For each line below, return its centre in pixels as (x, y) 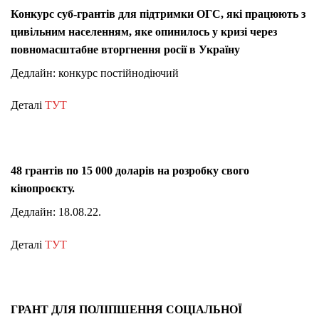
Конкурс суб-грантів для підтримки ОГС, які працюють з (158, 14)
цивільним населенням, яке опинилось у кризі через (144, 31)
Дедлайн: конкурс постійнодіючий (95, 73)
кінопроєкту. (43, 188)
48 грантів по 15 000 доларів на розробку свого (130, 170)
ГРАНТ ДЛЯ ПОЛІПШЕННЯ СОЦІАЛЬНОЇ (126, 310)
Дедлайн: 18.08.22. (56, 211)
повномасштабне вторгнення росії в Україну (125, 49)
